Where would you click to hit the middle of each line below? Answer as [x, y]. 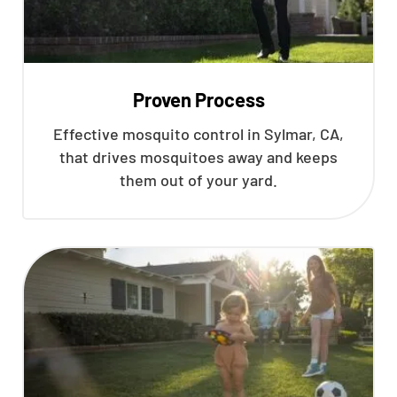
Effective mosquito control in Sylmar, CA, [198, 134]
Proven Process [198, 99]
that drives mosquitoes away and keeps [198, 157]
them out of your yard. [198, 180]
